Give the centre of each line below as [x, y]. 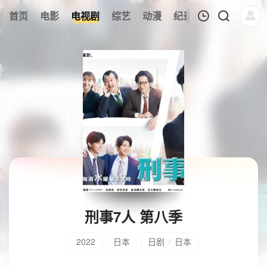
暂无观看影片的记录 [145, 139]
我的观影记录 [114, 45]
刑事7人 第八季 [133, 216]
